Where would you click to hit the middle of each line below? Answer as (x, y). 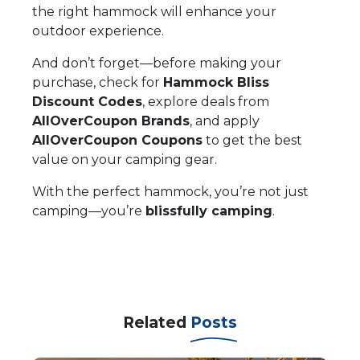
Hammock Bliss (216, 82)
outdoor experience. (98, 31)
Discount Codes (87, 101)
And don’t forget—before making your (157, 63)
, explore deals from (206, 101)
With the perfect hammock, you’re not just (170, 191)
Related (157, 322)
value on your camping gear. (125, 159)
